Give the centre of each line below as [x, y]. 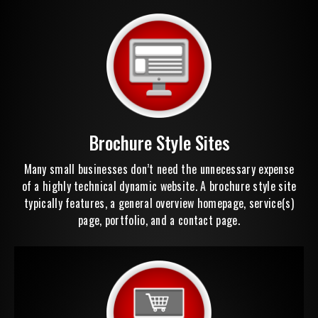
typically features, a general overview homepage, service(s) [159, 203]
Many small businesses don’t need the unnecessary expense [159, 169]
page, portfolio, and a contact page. [159, 220]
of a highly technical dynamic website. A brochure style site [159, 186]
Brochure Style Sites [159, 143]
